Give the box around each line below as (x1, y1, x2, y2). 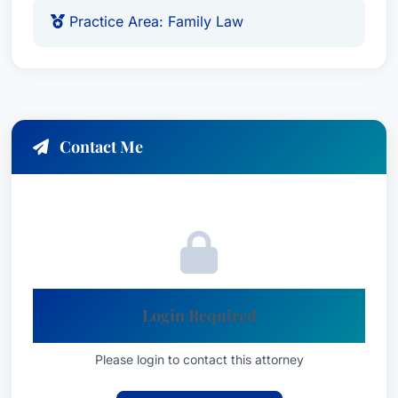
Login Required (141, 305, 257, 326)
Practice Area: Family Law (65, 12, 243, 30)
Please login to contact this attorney (94, 352, 304, 367)
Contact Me (60, 136, 143, 157)
